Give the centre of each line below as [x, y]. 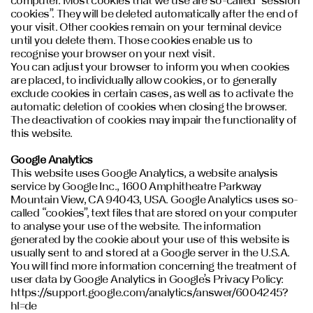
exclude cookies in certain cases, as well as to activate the [152, 93]
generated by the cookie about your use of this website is [150, 239]
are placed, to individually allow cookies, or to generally [143, 80]
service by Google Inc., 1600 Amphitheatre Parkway [136, 186]
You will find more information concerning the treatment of [153, 266]
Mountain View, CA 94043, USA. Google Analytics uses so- [154, 199]
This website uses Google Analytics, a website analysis [144, 173]
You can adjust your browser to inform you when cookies [150, 67]
